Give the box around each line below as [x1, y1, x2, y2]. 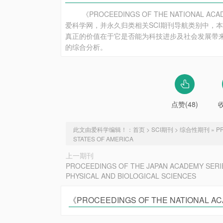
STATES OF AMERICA [73, 134, 133, 143]
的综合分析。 [65, 42, 107, 52]
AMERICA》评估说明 [65, 3, 142, 14]
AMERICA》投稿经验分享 [69, 207, 161, 219]
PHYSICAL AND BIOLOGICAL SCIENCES [66, 171, 196, 181]
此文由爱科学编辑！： [73, 125, 133, 133]
